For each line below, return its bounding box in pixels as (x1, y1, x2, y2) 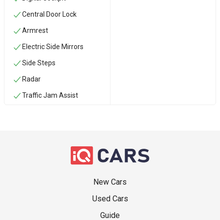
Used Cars (92, 194, 128, 204)
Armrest (22, 27, 48, 34)
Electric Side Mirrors (22, 43, 83, 51)
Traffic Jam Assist (22, 91, 78, 99)
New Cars (93, 177, 127, 187)
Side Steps (22, 59, 55, 67)
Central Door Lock (22, 10, 77, 18)
